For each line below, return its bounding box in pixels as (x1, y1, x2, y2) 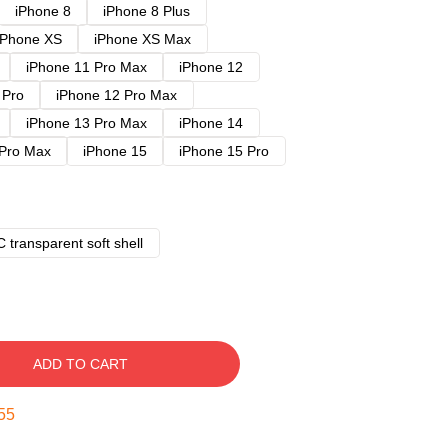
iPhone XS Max (94, 31, 191, 47)
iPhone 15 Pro (179, 143, 269, 159)
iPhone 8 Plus (103, 3, 190, 19)
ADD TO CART (32, 356, 128, 372)
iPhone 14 (179, 115, 243, 131)
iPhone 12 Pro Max (56, 87, 177, 103)
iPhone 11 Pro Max (26, 59, 147, 75)
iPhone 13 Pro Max (26, 115, 147, 131)
